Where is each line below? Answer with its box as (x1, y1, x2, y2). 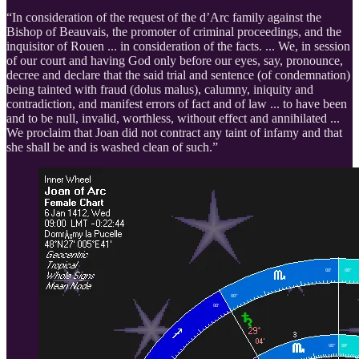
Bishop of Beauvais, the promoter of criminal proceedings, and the (6, 24, 341, 38)
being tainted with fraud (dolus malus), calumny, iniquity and (6, 82, 313, 96)
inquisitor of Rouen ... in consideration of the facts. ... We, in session (6, 38, 350, 53)
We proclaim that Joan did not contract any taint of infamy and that (6, 125, 342, 139)
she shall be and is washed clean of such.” (6, 139, 218, 154)
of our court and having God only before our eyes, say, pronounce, (6, 53, 343, 67)
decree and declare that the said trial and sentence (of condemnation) (6, 67, 350, 82)
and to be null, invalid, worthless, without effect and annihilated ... (6, 111, 340, 125)
